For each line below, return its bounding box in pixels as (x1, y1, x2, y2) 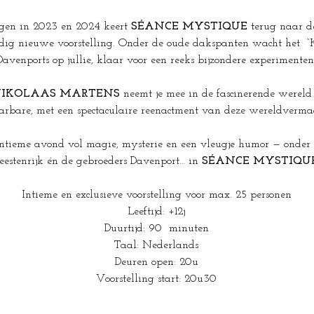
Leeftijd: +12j (128, 206, 185, 217)
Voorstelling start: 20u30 (96, 273, 217, 285)
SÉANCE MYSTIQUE (130, 21, 247, 32)
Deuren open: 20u (114, 257, 198, 268)
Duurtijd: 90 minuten (104, 223, 209, 234)
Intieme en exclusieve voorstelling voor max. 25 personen (21, 189, 292, 200)
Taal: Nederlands (114, 240, 198, 251)
